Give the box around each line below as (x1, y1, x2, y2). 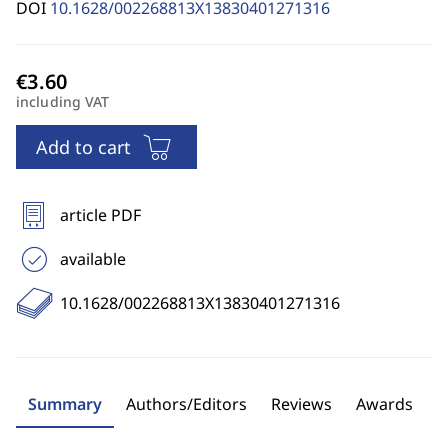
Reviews (271, 393, 332, 415)
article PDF (60, 204, 141, 226)
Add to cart (36, 135, 131, 159)
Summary (28, 393, 102, 415)
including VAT (16, 92, 110, 111)
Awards (356, 393, 413, 415)
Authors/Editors (126, 393, 247, 415)
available (60, 248, 126, 270)
